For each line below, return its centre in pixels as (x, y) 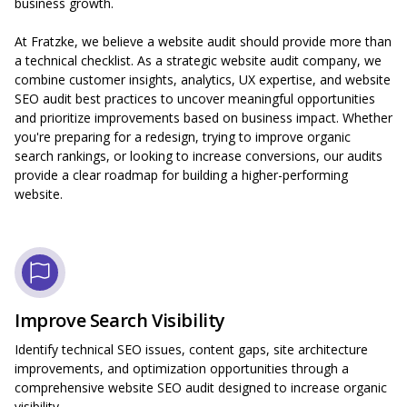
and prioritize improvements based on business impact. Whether (203, 118)
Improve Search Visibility (120, 321)
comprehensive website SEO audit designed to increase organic (201, 388)
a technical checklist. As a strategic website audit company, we (198, 61)
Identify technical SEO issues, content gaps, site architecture (191, 350)
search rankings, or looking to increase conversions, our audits (199, 156)
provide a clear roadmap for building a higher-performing (181, 175)
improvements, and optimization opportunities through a (182, 369)
